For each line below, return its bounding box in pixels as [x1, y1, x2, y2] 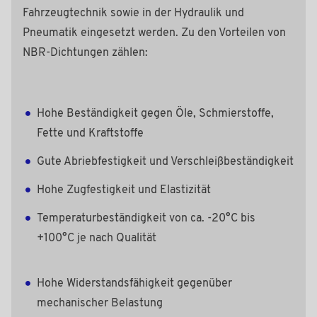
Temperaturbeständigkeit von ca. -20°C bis [37, 212, 255, 224]
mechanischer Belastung [37, 297, 163, 309]
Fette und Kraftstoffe [37, 127, 144, 139]
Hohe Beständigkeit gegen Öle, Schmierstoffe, [37, 108, 274, 120]
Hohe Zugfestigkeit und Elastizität [37, 184, 211, 196]
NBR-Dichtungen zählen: [23, 47, 148, 59]
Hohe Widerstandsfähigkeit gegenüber [37, 277, 232, 289]
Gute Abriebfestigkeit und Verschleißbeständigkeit [37, 156, 294, 168]
